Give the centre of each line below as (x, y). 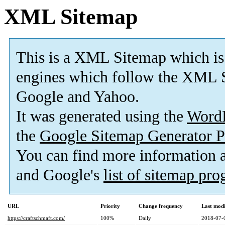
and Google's (60, 175)
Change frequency (161, 206)
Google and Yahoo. (78, 97)
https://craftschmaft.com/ (36, 218)
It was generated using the (101, 117)
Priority (110, 206)
